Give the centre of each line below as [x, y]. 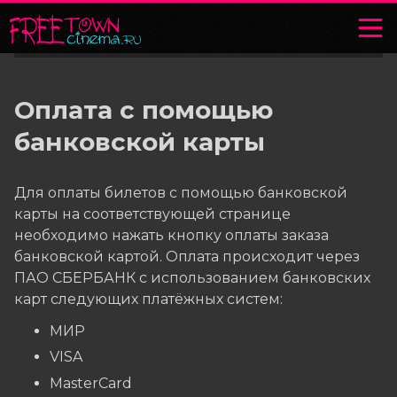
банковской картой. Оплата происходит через [187, 257]
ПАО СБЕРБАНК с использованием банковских [192, 278]
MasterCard [91, 383]
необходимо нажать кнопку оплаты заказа [171, 235]
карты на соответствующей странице [152, 214]
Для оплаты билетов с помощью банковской [181, 193]
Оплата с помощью [144, 110]
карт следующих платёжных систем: [148, 299]
